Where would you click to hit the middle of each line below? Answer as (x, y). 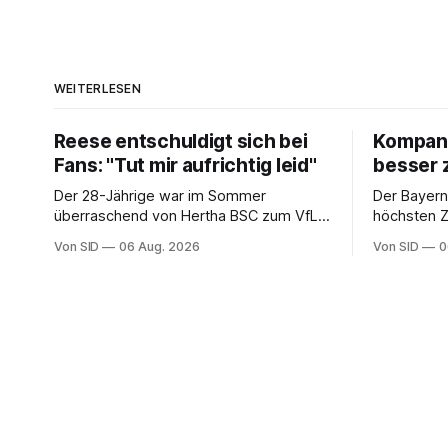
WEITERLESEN (97, 88)
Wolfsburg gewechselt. (132, 235)
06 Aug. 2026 (159, 246)
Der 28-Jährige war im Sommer (159, 195)
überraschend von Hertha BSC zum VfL (185, 215)
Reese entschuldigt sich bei (180, 141)
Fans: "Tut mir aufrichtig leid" (185, 165)
